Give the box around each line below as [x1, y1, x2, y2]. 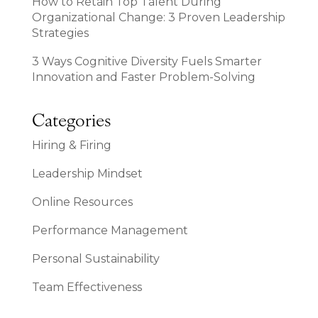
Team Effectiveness [31, 280, 142, 294]
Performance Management [31, 223, 188, 237]
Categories [31, 113, 111, 131]
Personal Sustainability [31, 251, 160, 265]
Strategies [31, 26, 89, 40]
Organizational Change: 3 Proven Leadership [31, 10, 285, 24]
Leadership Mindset [31, 166, 143, 180]
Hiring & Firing [31, 138, 111, 152]
